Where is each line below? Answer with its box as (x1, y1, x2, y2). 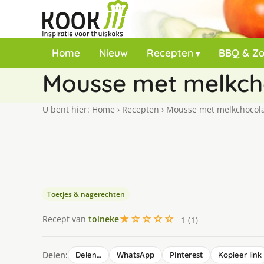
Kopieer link (218, 250, 262, 259)
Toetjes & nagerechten (47, 189, 125, 199)
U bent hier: (42, 104, 92, 115)
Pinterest (170, 249, 203, 260)
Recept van (42, 213, 88, 225)
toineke (88, 213, 119, 225)
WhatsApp (117, 249, 154, 260)
